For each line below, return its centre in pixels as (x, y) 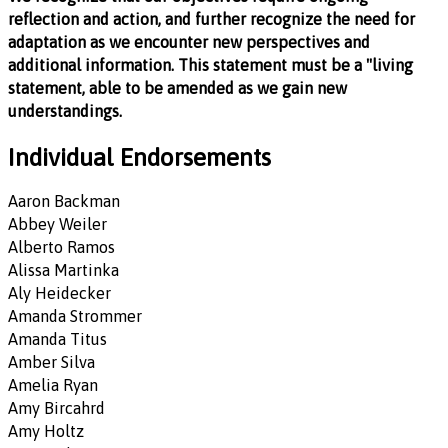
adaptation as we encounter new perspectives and (189, 41)
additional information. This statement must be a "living (210, 64)
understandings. (65, 110)
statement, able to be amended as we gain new (177, 87)
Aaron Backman (64, 200)
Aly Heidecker (59, 292)
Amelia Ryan (53, 384)
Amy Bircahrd (56, 407)
